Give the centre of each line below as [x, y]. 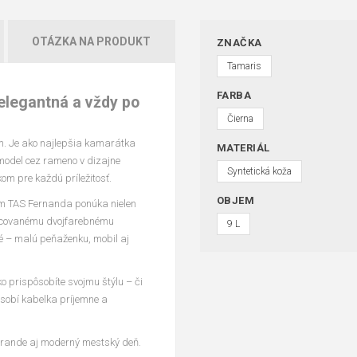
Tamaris [244, 66]
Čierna [240, 119]
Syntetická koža [259, 171]
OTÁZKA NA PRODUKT [92, 41]
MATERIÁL [243, 148]
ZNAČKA [239, 43]
